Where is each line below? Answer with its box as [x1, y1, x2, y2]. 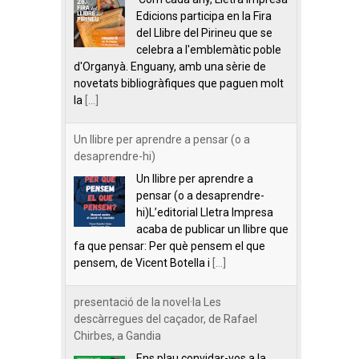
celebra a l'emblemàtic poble [136, 43, 281, 56]
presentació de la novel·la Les [74, 296, 221, 309]
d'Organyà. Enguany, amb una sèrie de [74, 60, 266, 73]
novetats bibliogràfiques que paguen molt [74, 77, 284, 90]
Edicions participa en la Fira [136, 10, 272, 22]
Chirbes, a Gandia [74, 329, 161, 342]
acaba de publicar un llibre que [136, 223, 288, 236]
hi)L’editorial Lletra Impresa [136, 206, 273, 219]
